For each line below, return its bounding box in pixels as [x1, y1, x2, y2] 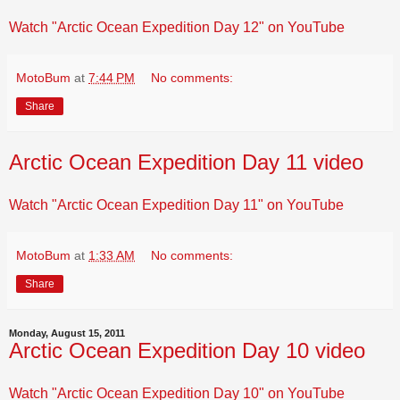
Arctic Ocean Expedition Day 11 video [9, 150, 363, 175]
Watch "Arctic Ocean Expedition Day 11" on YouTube [9, 196, 344, 212]
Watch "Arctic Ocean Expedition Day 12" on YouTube [9, 20, 345, 36]
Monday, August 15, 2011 [9, 327, 125, 338]
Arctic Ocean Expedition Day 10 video [9, 337, 365, 362]
